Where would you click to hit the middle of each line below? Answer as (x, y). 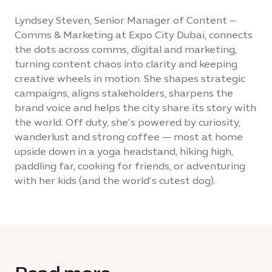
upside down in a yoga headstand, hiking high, (124, 151)
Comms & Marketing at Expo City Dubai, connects (134, 35)
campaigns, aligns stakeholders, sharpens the (124, 93)
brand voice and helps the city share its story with (135, 108)
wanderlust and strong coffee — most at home (129, 137)
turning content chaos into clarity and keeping (126, 64)
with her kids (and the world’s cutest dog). (115, 181)
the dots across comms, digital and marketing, (126, 49)
